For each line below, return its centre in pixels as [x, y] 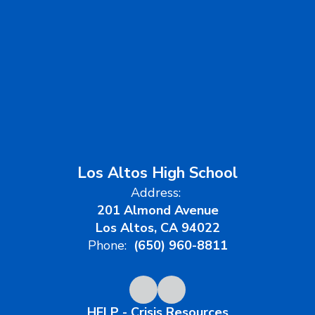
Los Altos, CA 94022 [157, 228]
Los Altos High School [157, 173]
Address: [156, 193]
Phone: [107, 245]
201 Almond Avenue [157, 210]
